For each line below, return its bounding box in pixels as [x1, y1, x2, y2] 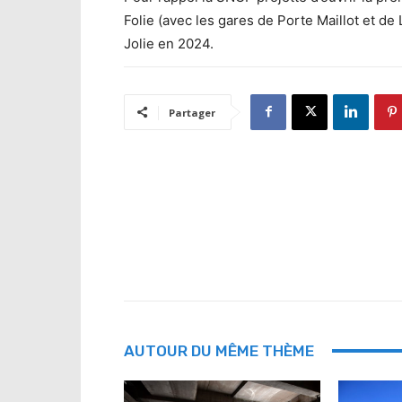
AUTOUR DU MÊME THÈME [124, 341, 314, 360]
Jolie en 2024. [124, 34, 214, 52]
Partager [169, 105, 215, 119]
